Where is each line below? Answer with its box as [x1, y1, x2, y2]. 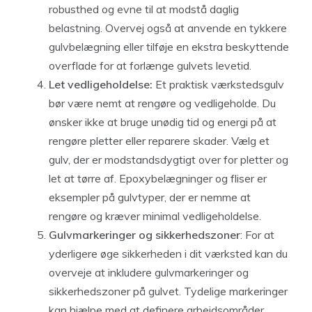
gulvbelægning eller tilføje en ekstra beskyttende [49, 39, 289, 54]
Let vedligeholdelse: [49, 77, 153, 91]
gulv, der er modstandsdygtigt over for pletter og [49, 152, 288, 166]
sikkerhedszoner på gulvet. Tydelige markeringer [49, 283, 288, 298]
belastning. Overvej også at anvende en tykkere [49, 20, 287, 35]
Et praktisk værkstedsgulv [153, 77, 284, 91]
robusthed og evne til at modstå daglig [49, 1, 239, 16]
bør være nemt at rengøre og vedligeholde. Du [49, 95, 276, 110]
